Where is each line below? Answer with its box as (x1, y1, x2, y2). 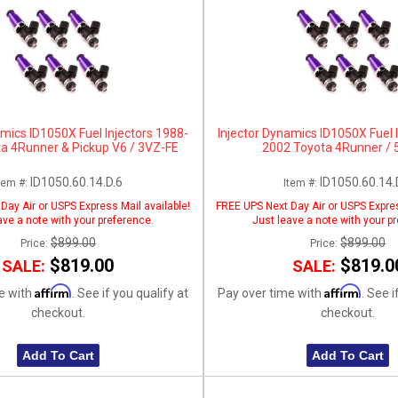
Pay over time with (218, 285, 325, 300)
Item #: (283, 176, 321, 189)
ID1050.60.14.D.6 (29, 174, 123, 189)
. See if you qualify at (71, 285, 188, 300)
